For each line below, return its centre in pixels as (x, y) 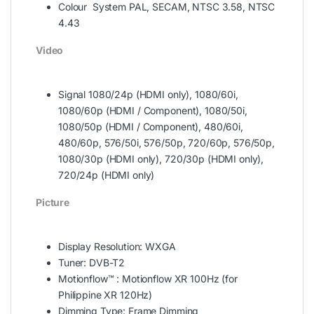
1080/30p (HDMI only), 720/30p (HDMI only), (161, 159)
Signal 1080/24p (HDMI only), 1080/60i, (148, 95)
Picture (53, 203)
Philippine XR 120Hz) (105, 295)
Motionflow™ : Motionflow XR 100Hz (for (148, 279)
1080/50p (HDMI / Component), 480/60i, (151, 127)
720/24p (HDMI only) (107, 175)
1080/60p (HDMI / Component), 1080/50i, (153, 111)
